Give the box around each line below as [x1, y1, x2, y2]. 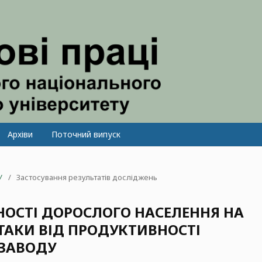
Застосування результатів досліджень [16, 171, 157, 182]
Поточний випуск [51, 128, 120, 140]
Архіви [7, 128, 33, 140]
